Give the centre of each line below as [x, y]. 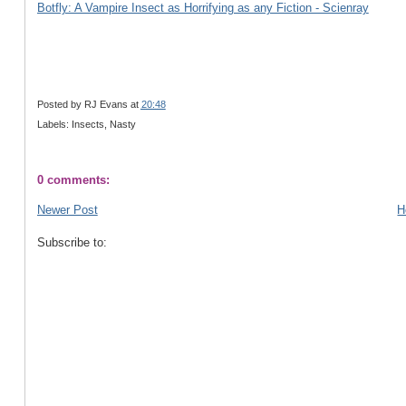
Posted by [60, 104]
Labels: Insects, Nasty [86, 125]
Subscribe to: [72, 243]
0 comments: [73, 179]
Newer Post [67, 210]
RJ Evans [106, 104]
